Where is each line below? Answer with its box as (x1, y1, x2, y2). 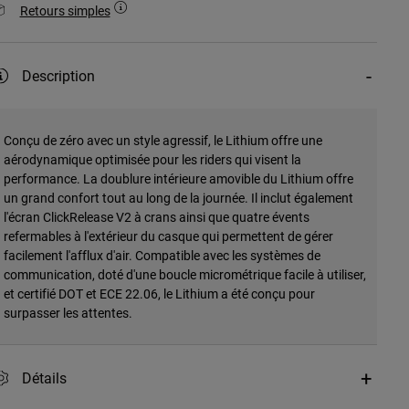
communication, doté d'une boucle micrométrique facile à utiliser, (3, 266, 366, 284)
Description (21, 66, 95, 86)
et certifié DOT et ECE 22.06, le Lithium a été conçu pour (3, 285, 315, 303)
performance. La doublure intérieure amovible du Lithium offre (3, 170, 353, 188)
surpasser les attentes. (3, 304, 132, 322)
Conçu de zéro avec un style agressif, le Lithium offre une (3, 131, 322, 150)
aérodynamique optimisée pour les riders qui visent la (3, 151, 301, 169)
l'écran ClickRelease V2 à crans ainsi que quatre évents (3, 208, 309, 226)
